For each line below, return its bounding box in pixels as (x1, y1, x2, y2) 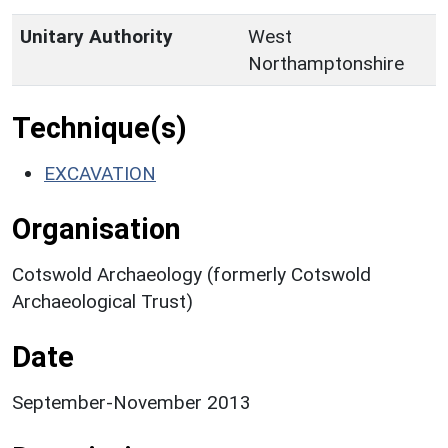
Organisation (12, 211, 181, 246)
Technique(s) (12, 110, 187, 145)
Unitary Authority (20, 24, 173, 48)
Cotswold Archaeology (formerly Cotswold (12, 262, 371, 286)
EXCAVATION (44, 161, 156, 185)
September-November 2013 (12, 390, 251, 414)
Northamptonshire (248, 51, 404, 75)
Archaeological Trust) (12, 289, 193, 313)
